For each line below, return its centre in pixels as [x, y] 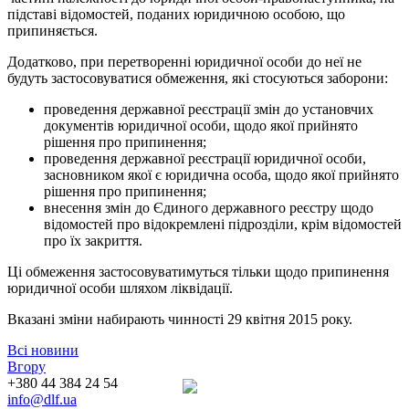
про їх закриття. [93, 240]
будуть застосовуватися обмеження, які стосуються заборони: [198, 78]
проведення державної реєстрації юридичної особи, [205, 158]
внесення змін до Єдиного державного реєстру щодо [209, 207]
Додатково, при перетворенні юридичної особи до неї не [184, 61]
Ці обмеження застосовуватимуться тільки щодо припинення [198, 271]
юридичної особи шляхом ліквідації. [120, 288]
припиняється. [52, 30]
